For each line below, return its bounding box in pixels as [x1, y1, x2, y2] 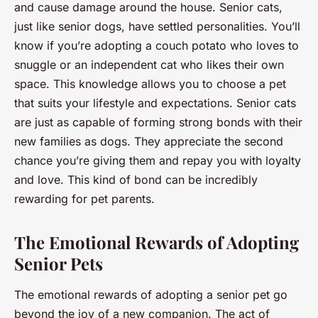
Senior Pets [14, 251, 103, 275]
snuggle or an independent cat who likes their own [14, 57, 284, 72]
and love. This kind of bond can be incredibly [14, 172, 258, 187]
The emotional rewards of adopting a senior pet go [14, 287, 287, 302]
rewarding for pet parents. [14, 191, 155, 206]
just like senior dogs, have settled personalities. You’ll [14, 18, 300, 33]
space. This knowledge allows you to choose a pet [14, 76, 286, 91]
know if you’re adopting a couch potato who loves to [14, 38, 299, 53]
